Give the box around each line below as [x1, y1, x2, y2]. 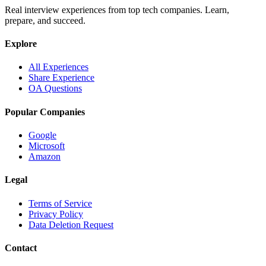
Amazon [28, 151, 61, 161]
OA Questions [28, 83, 82, 94]
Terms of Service [28, 198, 92, 208]
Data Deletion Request [28, 219, 113, 230]
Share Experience [28, 72, 94, 83]
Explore [5, 39, 37, 49]
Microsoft [28, 140, 65, 151]
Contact [5, 242, 37, 253]
